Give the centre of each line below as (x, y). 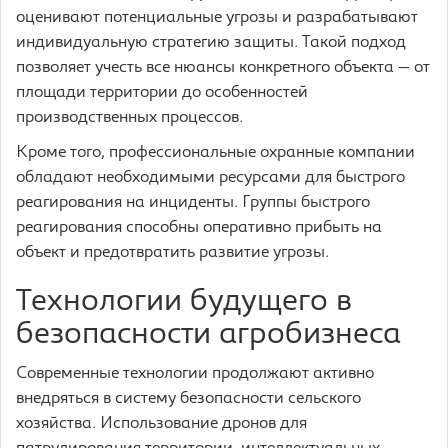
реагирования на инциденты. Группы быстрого (193, 203)
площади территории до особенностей (162, 93)
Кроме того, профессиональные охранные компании (215, 153)
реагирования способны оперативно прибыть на (199, 228)
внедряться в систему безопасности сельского (188, 399)
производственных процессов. (129, 118)
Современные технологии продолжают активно (195, 374)
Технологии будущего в (184, 302)
